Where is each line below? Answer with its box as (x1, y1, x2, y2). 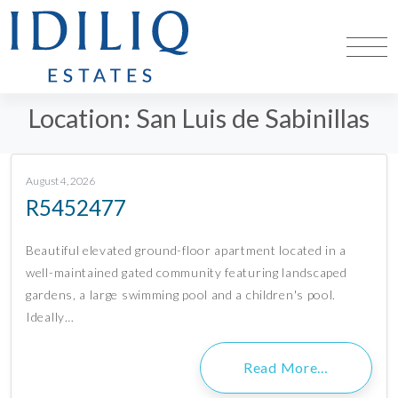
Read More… (243, 359, 329, 377)
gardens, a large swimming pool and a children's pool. (26, 287, 337, 303)
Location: (28, 103, 136, 133)
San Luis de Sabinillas (136, 103, 370, 133)
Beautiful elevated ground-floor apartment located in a (26, 243, 346, 259)
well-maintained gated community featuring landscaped (26, 265, 347, 281)
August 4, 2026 (26, 174, 95, 188)
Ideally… (26, 309, 75, 325)
